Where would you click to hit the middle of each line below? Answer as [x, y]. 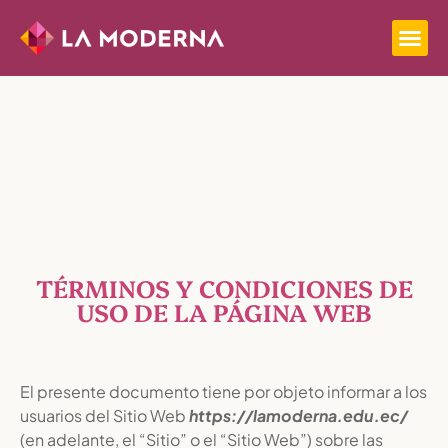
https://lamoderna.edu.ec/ [298, 415]
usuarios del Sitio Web [104, 415]
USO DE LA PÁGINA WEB [224, 311]
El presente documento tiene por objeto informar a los [223, 391]
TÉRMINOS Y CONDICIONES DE [224, 287]
